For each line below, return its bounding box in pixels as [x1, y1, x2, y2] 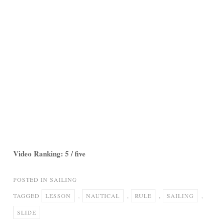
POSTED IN [13, 175, 50, 183]
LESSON [45, 192, 71, 199]
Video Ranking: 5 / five [13, 148, 86, 159]
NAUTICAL [86, 192, 120, 199]
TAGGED [13, 192, 42, 199]
